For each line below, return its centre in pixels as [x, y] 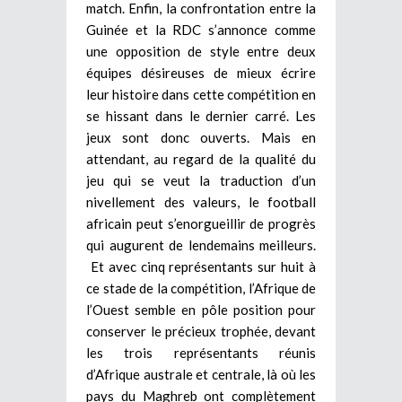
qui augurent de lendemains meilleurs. [201, 245]
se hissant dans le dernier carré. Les [201, 116]
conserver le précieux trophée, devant [201, 332]
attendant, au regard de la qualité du [201, 159]
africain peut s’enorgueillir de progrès [201, 224]
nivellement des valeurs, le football [201, 202]
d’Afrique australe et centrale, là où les [201, 375]
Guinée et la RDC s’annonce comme [201, 30]
